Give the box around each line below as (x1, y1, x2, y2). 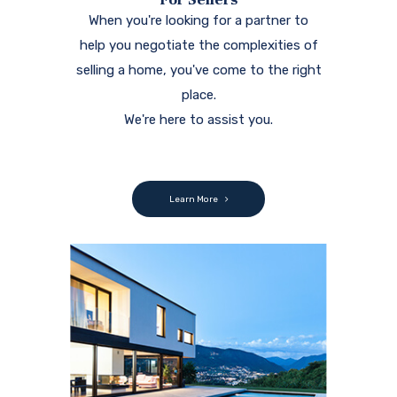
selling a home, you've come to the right (75, 62, 322, 79)
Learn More (168, 194, 218, 206)
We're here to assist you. (124, 112, 273, 128)
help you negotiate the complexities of (79, 37, 318, 54)
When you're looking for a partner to (89, 12, 308, 29)
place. (181, 87, 216, 104)
